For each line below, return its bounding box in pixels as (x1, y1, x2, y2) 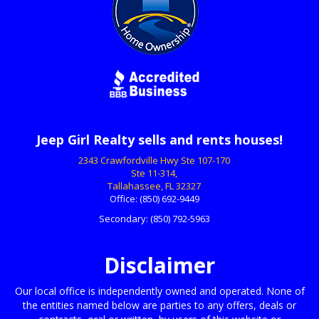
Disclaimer (104, 250, 215, 280)
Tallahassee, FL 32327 (108, 179, 201, 192)
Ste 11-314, (131, 166, 177, 179)
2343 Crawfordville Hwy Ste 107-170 (78, 153, 230, 167)
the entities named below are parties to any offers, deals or (23, 298, 296, 312)
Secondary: (98, 211, 150, 225)
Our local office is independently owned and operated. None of (14, 283, 305, 298)
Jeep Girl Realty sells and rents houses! (36, 130, 283, 148)
